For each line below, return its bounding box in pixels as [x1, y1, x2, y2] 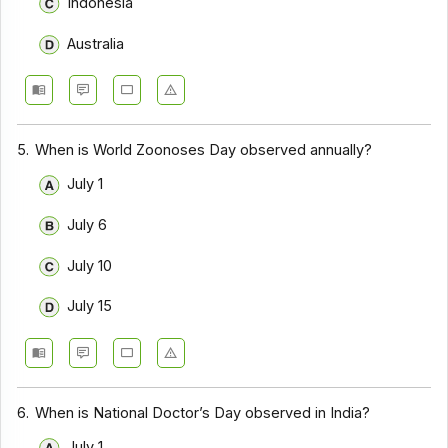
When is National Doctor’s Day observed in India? [35, 403, 371, 422]
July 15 [66, 297, 112, 316]
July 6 [66, 216, 107, 235]
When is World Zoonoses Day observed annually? [35, 140, 373, 159]
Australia [66, 34, 124, 53]
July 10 [66, 256, 112, 275]
